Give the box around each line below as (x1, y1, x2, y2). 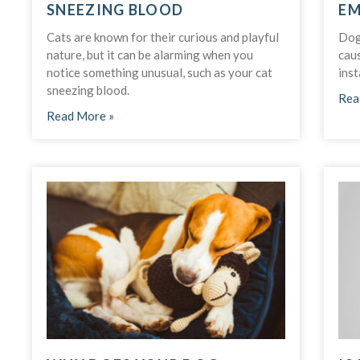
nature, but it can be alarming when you (47, 47, 253, 62)
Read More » (47, 108, 114, 123)
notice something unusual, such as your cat (47, 64, 272, 80)
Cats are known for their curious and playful (47, 29, 279, 44)
